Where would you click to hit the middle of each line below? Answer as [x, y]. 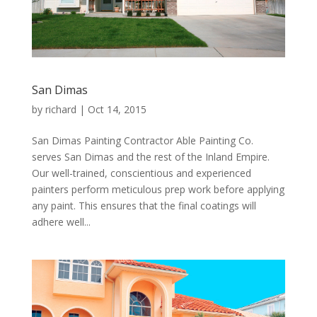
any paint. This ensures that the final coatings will [144, 206]
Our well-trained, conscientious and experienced [141, 173]
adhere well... [61, 222]
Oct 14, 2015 [117, 109]
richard [60, 109]
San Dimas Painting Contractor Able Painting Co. [142, 140]
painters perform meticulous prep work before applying [158, 189]
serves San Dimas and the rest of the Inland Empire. [150, 157]
